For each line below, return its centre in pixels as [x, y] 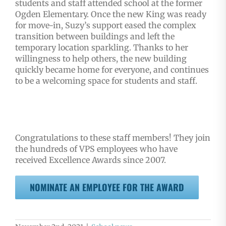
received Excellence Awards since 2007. [90, 160]
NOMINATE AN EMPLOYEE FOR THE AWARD [107, 187]
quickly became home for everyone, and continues [112, 70]
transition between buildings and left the [95, 37]
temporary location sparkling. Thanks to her [101, 48]
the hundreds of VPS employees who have [96, 149]
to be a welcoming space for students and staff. [106, 81]
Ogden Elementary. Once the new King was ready [110, 14]
